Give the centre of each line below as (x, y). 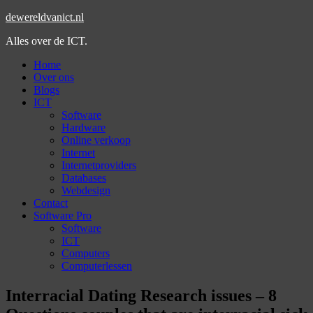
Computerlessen (97, 266)
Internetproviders (99, 165)
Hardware (83, 128)
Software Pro (63, 216)
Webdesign (86, 190)
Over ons (54, 77)
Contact (51, 203)
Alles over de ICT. (46, 41)
